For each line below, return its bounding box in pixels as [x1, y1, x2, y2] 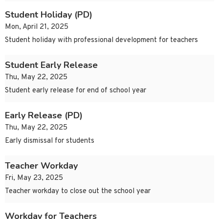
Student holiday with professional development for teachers [5, 36, 198, 45]
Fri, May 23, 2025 [5, 174, 63, 183]
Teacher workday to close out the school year [5, 187, 151, 197]
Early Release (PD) [5, 109, 83, 122]
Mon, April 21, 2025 [5, 22, 68, 32]
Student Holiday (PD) [5, 9, 92, 21]
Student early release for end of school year [5, 86, 146, 96]
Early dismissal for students [5, 136, 94, 146]
